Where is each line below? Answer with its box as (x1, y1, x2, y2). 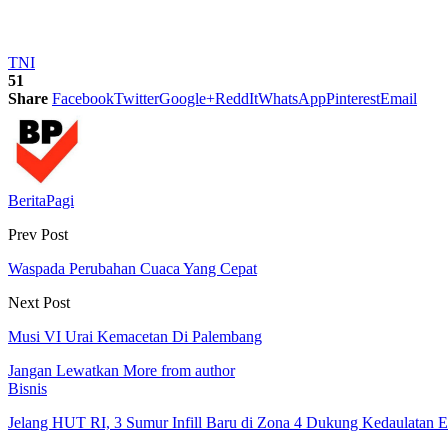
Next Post (8, 293, 70, 311)
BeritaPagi (8, 191, 74, 209)
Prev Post (8, 225, 68, 243)
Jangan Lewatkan (8, 361, 119, 379)
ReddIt (215, 89, 258, 107)
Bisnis (8, 379, 47, 397)
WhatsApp (258, 89, 326, 107)
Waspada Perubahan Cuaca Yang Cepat (8, 259, 257, 277)
